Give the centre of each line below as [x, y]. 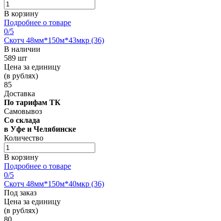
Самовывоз [23, 111]
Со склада [22, 120]
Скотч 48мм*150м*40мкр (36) [54, 184]
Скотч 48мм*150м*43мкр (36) [54, 40]
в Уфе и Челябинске [40, 129]
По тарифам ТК [32, 102]
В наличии [22, 49]
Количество [24, 138]
